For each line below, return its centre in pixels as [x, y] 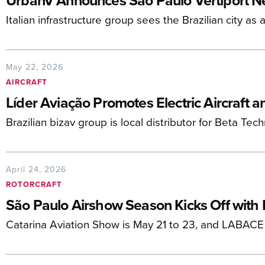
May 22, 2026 [35, 67]
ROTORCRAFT [34, 184]
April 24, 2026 [36, 169]
